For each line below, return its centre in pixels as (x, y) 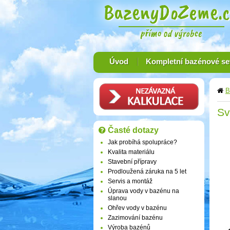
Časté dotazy (132, 130)
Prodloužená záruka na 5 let (147, 171)
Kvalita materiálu (131, 152)
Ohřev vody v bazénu (137, 208)
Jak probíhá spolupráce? (142, 142)
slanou (117, 198)
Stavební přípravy (132, 162)
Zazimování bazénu (135, 218)
